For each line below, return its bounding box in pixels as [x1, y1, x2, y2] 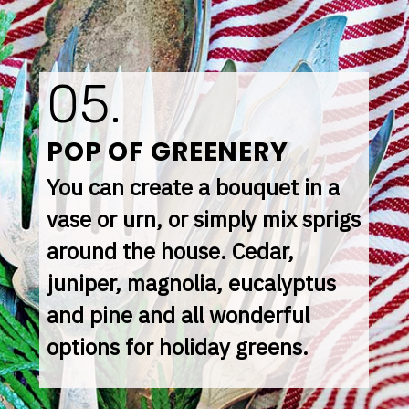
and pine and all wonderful [47, 300, 310, 330]
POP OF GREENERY [47, 133, 288, 171]
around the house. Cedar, [47, 236, 295, 267]
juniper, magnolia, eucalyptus [47, 268, 337, 299]
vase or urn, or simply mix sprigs [47, 204, 362, 235]
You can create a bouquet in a [47, 173, 341, 203]
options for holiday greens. [47, 332, 309, 362]
